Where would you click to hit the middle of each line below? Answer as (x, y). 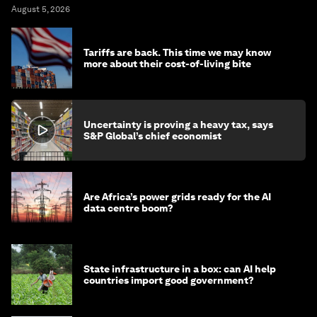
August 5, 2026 (41, 10)
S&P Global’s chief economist (152, 136)
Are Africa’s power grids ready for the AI (177, 197)
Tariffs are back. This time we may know (177, 53)
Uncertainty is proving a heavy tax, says (178, 125)
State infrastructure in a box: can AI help (180, 269)
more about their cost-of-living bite (167, 64)
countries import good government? (169, 281)
